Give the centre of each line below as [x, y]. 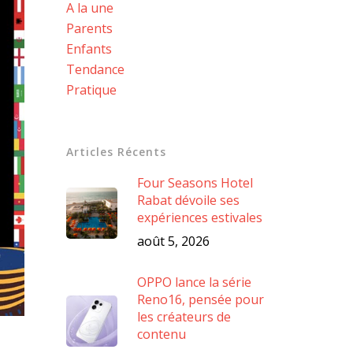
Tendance [96, 70]
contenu [162, 334]
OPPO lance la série [195, 282]
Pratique [92, 90]
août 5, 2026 [174, 242]
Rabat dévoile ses [189, 201]
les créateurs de [184, 317]
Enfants [89, 49]
